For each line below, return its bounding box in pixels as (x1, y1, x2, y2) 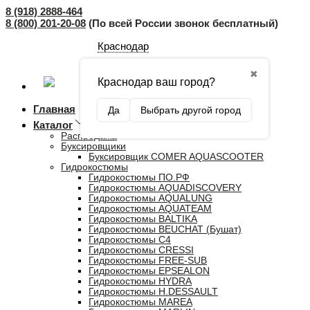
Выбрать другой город (140, 104, 241, 116)
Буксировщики (61, 141, 126, 152)
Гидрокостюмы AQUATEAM (89, 203, 212, 214)
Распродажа (61, 131, 117, 141)
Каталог (33, 119, 73, 131)
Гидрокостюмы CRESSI (89, 245, 194, 255)
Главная (33, 103, 75, 115)
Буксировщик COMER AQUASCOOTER (89, 152, 264, 162)
